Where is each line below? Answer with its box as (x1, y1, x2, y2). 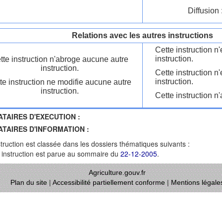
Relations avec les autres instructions (72, 31, 213, 40)
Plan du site (10, 178, 47, 186)
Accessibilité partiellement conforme (53, 178, 165, 186)
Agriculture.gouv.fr (89, 168, 146, 176)
